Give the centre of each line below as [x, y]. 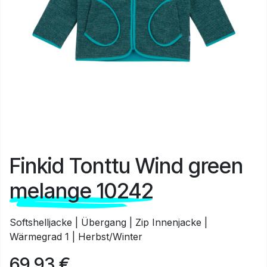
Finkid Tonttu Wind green [126, 166]
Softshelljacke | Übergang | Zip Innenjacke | [108, 222]
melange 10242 [82, 191]
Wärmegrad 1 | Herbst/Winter [76, 237]
